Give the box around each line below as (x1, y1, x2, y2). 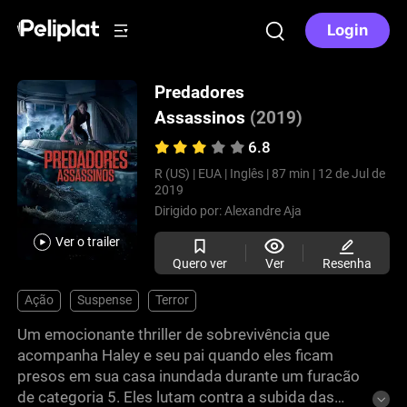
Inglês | (229, 166, 269, 182)
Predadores (154, 82, 244, 104)
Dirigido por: (154, 203, 224, 219)
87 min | (271, 166, 315, 182)
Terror (154, 293, 189, 308)
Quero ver (172, 255, 227, 271)
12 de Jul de (317, 166, 385, 182)
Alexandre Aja (223, 203, 302, 219)
